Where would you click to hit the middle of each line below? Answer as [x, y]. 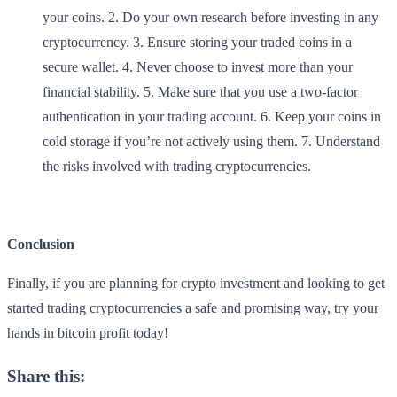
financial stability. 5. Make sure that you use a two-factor [200, 91]
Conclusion [41, 244]
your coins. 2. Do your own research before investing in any [210, 17]
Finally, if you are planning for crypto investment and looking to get [196, 283]
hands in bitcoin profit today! [88, 332]
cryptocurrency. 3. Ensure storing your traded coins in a [197, 42]
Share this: [46, 377]
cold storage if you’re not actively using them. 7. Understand [211, 141]
